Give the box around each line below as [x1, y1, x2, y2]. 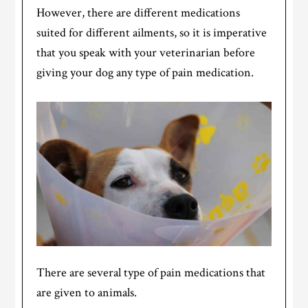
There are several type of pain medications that [36, 264, 266, 280]
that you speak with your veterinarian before [36, 44, 256, 60]
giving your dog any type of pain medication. [36, 64, 254, 80]
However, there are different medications [36, 4, 241, 21]
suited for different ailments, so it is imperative [36, 24, 267, 41]
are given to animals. [36, 284, 137, 300]
